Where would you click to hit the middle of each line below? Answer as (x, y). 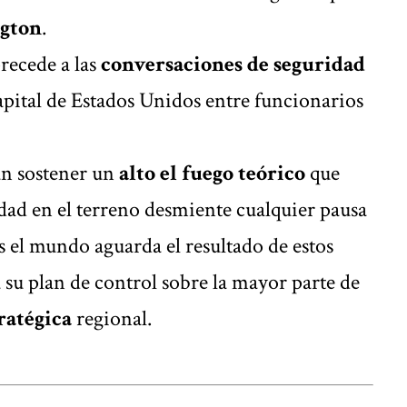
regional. (112, 318)
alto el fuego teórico (212, 173)
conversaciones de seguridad (233, 64)
